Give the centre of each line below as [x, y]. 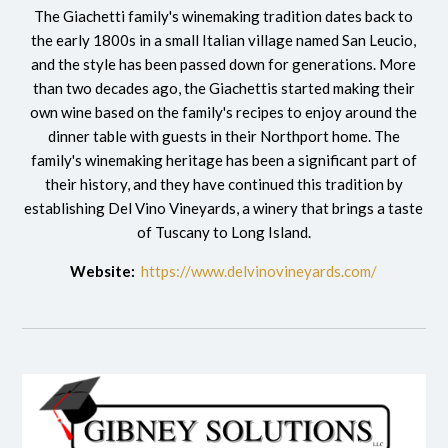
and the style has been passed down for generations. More [224, 63]
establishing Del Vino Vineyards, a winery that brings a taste [224, 207]
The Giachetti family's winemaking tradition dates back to [224, 15]
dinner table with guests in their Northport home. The [223, 135]
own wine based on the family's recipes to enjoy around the [224, 111]
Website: [103, 270]
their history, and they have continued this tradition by [223, 183]
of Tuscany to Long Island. [223, 231]
